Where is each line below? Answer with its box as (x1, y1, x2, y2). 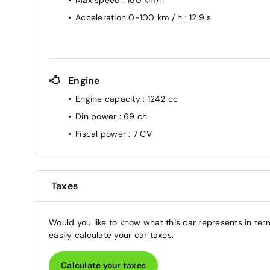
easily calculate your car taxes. (49, 229, 174, 240)
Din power (75, 110, 119, 122)
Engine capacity (75, 93, 143, 104)
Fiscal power (75, 128, 129, 139)
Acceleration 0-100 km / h (75, 11, 185, 23)
